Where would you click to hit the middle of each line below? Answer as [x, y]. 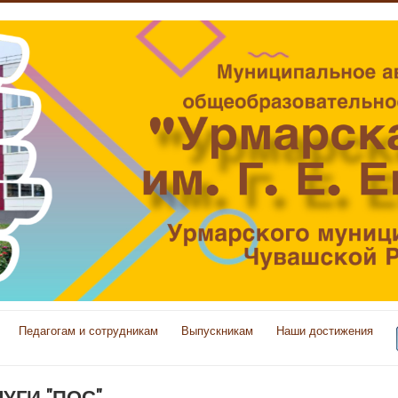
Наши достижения [325, 330]
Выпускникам [217, 330]
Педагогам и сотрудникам [88, 330]
